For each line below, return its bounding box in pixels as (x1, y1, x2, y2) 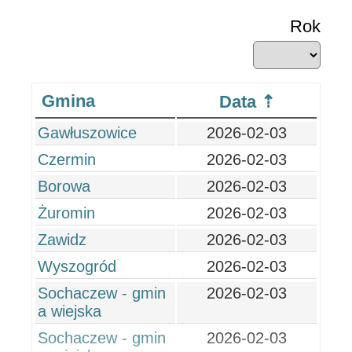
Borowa (38, 178, 90, 195)
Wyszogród (38, 258, 116, 275)
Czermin (38, 151, 96, 168)
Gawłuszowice (38, 124, 137, 141)
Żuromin (38, 204, 95, 222)
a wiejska (38, 302, 101, 320)
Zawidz (38, 231, 86, 248)
